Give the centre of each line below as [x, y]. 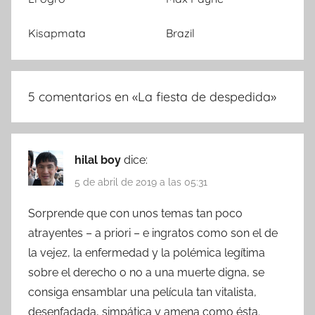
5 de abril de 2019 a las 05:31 [141, 182]
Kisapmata [57, 33]
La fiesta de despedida [204, 97]
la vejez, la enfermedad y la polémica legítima [147, 252]
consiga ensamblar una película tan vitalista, [142, 292]
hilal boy [99, 160]
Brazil [180, 33]
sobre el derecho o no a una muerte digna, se [146, 272]
